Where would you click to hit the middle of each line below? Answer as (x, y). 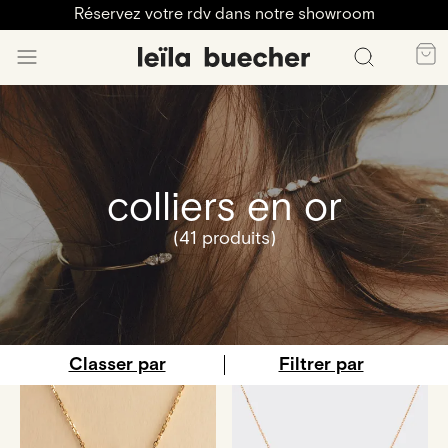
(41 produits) (224, 238)
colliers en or (224, 208)
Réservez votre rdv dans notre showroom (224, 14)
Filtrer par (321, 364)
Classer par (117, 364)
